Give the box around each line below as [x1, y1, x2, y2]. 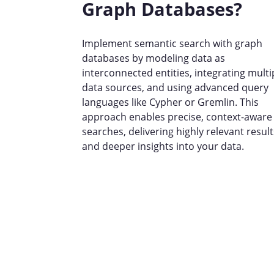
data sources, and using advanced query [82, 81, 268, 94]
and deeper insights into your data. [82, 139, 244, 153]
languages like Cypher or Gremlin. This [82, 95, 259, 109]
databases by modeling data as [82, 51, 225, 65]
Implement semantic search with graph [82, 37, 262, 50]
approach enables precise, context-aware [82, 110, 272, 124]
